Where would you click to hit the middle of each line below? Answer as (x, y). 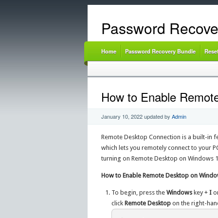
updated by (157, 117)
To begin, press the (139, 193)
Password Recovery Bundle (160, 51)
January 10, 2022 (122, 117)
